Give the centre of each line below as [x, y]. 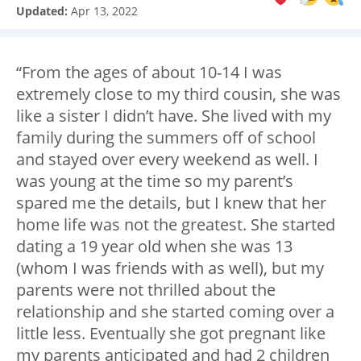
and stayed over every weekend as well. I [167, 160]
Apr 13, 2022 [104, 11]
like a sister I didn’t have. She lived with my [174, 116]
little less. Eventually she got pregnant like [171, 334]
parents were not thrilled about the [146, 290]
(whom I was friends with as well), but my [170, 268]
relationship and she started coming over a [175, 312]
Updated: [44, 11]
